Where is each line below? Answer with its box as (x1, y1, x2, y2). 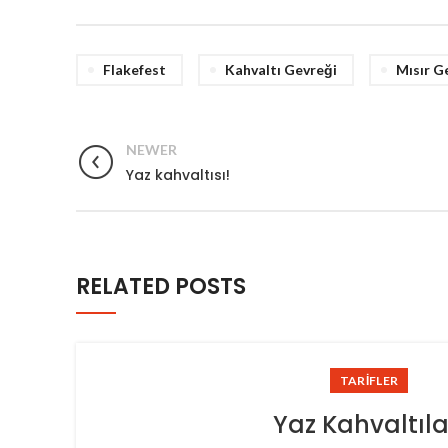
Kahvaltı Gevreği (225, 61, 337, 78)
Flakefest (103, 61, 166, 78)
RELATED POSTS (76, 271, 246, 302)
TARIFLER (339, 373, 399, 388)
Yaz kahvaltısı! (126, 165, 230, 185)
